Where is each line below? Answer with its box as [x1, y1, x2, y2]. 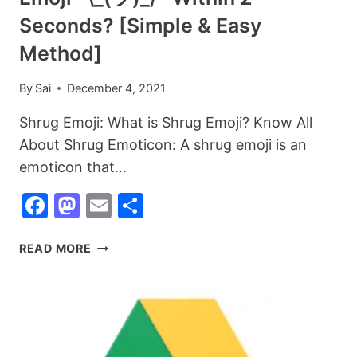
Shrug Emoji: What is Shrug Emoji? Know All [19, 114, 312, 131]
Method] [19, 41, 102, 65]
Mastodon [80, 190, 201, 222]
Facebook [48, 190, 167, 222]
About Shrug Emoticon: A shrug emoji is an [19, 136, 307, 154]
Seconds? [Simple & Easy [19, 13, 261, 37]
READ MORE [19, 241, 92, 256]
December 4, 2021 [67, 81, 167, 96]
